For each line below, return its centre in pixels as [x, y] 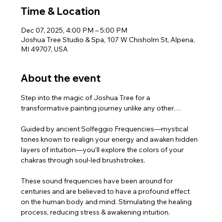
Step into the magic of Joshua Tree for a [86, 98]
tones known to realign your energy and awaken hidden [110, 139]
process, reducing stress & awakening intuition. [96, 212]
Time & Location [61, 11]
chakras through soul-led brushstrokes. [83, 160]
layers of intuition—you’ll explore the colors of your [103, 150]
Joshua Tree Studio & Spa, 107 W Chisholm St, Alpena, [108, 40]
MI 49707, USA [45, 49]
